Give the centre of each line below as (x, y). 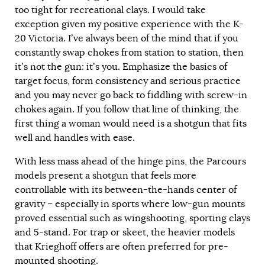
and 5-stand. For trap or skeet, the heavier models (125, 232)
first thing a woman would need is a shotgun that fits (131, 123)
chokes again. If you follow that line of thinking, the (127, 109)
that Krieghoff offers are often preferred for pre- (122, 246)
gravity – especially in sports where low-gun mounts (130, 204)
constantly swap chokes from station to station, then (129, 52)
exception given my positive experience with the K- (129, 24)
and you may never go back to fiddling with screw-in (131, 95)
